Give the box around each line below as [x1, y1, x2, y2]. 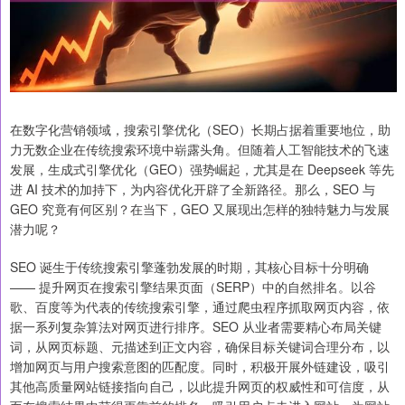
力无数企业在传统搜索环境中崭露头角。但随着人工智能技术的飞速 [10, 140, 390, 159]
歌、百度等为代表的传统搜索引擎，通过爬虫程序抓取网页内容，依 [10, 297, 390, 316]
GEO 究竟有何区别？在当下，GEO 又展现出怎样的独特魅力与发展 [10, 200, 390, 219]
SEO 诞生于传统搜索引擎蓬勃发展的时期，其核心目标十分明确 [10, 258, 369, 277]
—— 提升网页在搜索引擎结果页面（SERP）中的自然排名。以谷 [10, 278, 376, 297]
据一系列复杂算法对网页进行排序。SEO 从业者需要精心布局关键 [10, 317, 381, 336]
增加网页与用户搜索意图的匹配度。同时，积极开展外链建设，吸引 [10, 357, 390, 376]
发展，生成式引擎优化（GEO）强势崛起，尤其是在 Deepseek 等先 [10, 160, 394, 179]
